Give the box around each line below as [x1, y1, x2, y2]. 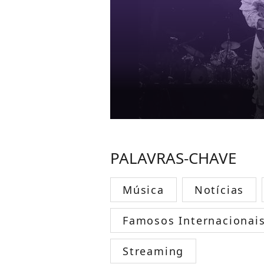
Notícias [194, 183, 245, 197]
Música [123, 183, 164, 197]
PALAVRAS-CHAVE [110, 147, 236, 169]
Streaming [123, 244, 184, 258]
